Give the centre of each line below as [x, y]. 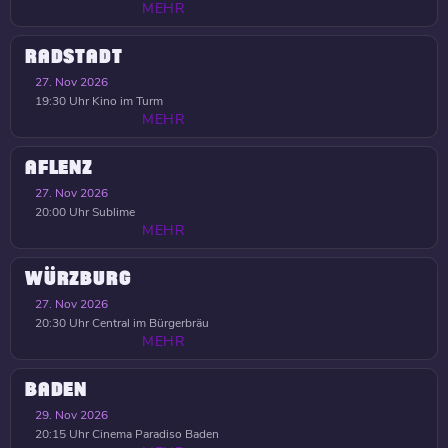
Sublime [112, 212]
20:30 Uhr [62, 323]
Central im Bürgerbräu [149, 323]
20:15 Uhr [62, 434]
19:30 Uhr [62, 101]
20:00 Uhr [62, 212]
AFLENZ [59, 168]
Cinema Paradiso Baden [154, 434]
